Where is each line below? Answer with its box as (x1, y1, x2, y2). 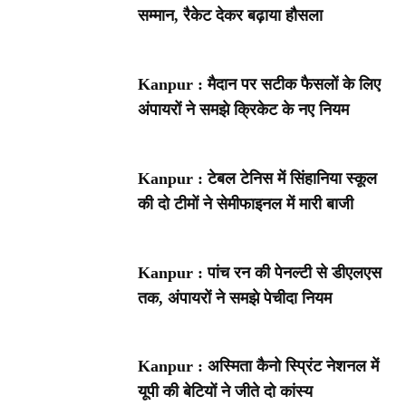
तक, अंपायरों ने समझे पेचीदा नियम (138, 288, 333, 307)
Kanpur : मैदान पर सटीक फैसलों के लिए (138, 75, 382, 94)
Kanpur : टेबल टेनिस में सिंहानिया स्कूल (138, 169, 378, 188)
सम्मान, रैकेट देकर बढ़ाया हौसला (138, 6, 324, 25)
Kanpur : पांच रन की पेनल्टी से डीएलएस (138, 263, 382, 282)
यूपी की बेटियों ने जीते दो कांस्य (138, 382, 314, 401)
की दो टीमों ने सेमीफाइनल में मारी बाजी (138, 194, 354, 213)
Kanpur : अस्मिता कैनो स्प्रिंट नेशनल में (138, 357, 380, 376)
